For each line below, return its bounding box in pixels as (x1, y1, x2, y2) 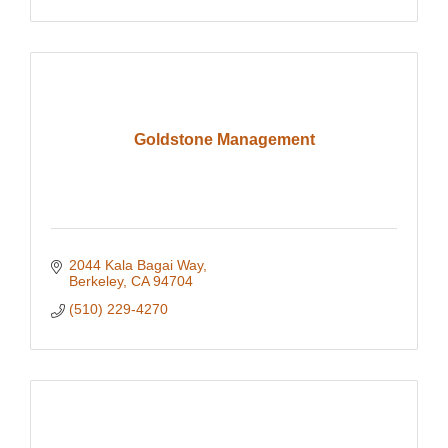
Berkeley (68, 273, 123, 289)
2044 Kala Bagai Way (68, 257, 203, 273)
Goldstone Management (133, 131, 315, 148)
